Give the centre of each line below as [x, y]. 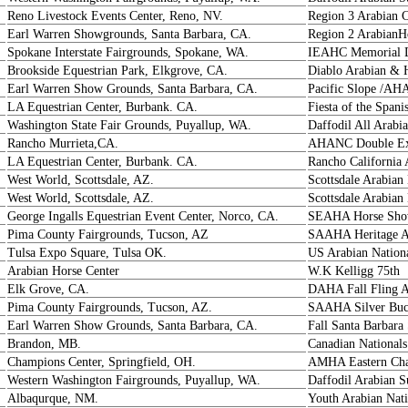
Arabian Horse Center [63, 271]
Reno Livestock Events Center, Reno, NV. [115, 16]
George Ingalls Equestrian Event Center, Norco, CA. [143, 216]
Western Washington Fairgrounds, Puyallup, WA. [134, 380]
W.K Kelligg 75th [354, 271]
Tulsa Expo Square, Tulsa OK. [87, 253]
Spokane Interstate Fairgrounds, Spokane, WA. [128, 52]
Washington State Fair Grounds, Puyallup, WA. [129, 125]
